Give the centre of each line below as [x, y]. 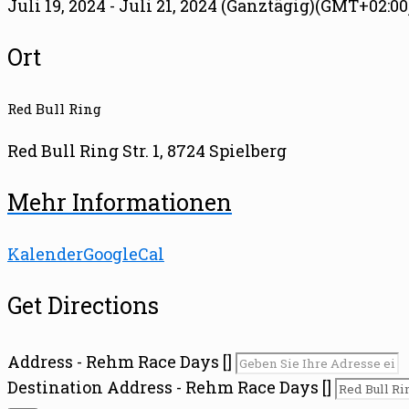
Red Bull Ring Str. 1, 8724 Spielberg [147, 151]
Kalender [45, 254]
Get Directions [83, 305]
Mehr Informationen [120, 202]
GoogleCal [124, 254]
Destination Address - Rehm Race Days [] [169, 387]
